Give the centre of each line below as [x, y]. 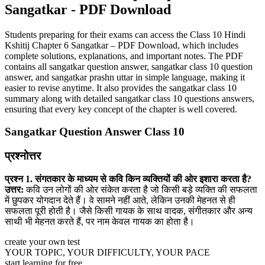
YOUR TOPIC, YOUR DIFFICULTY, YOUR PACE [107, 252]
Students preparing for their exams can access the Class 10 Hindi [125, 34]
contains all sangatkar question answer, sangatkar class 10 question [129, 66]
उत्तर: [14, 189]
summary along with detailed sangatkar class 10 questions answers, [130, 98]
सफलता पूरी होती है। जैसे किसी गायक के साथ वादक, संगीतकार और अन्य [129, 211]
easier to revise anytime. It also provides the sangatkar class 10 [121, 88]
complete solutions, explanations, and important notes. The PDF [124, 56]
